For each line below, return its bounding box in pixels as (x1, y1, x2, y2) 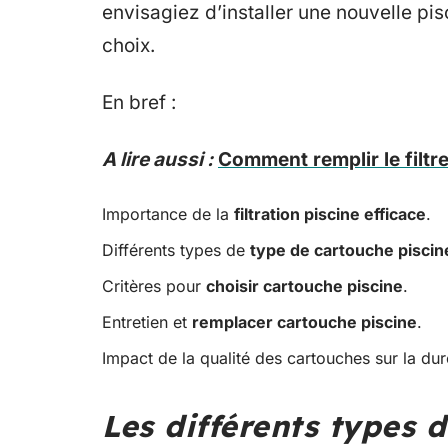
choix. (102, 34, 155, 57)
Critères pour (102, 276, 206, 296)
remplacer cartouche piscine (192, 312, 417, 332)
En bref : (102, 91, 176, 114)
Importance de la (102, 204, 234, 224)
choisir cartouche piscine (206, 276, 403, 296)
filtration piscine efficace (234, 204, 426, 224)
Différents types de (102, 240, 250, 260)
